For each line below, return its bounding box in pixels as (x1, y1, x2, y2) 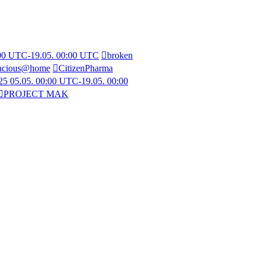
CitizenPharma (58, 63, 113, 73)
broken (107, 50, 133, 60)
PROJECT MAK (4, 88, 68, 99)
